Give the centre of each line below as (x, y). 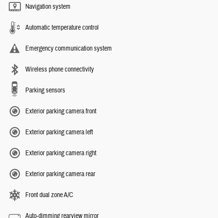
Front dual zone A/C (49, 195)
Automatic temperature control (62, 27)
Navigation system (48, 7)
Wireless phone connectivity (60, 69)
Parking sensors (45, 90)
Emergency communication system (69, 48)
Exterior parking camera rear (60, 174)
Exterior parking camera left (59, 132)
